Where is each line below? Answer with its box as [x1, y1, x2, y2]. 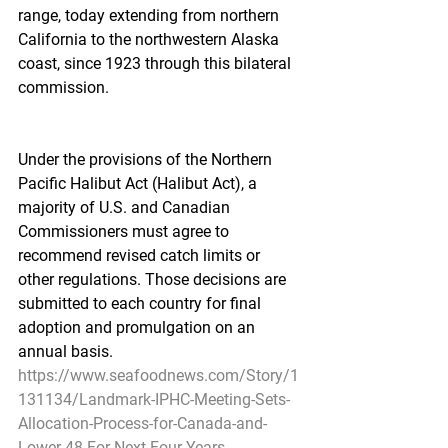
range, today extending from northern [18, 6, 283, 25]
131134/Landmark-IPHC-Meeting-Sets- [18, 390, 290, 409]
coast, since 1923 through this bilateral [18, 54, 295, 73]
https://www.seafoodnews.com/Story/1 [18, 366, 299, 385]
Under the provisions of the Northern [18, 150, 276, 169]
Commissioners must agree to [18, 222, 233, 241]
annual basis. [18, 342, 113, 361]
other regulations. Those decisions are [18, 270, 290, 289]
